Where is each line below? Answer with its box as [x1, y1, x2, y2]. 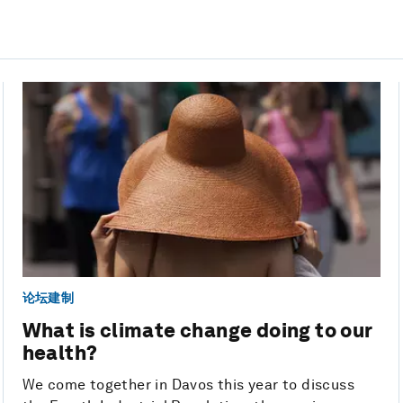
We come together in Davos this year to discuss [22, 376, 355, 394]
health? [22, 341, 98, 365]
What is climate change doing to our [22, 318, 372, 343]
